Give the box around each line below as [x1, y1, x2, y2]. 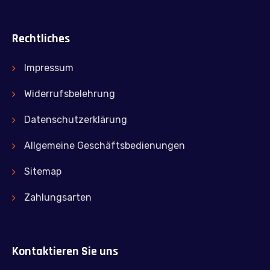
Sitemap [24, 165, 61, 177]
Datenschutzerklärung [24, 113, 127, 125]
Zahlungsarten [24, 191, 92, 203]
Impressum [24, 61, 74, 74]
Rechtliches [12, 30, 70, 46]
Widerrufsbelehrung [24, 87, 115, 99]
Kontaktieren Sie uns [12, 243, 118, 259]
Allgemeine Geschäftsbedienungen [24, 139, 185, 151]
